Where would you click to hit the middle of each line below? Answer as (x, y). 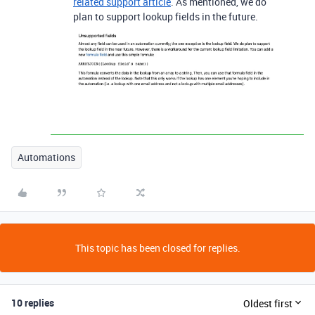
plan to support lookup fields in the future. (166, 17)
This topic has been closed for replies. (157, 248)
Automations (46, 157)
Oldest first (268, 303)
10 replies (33, 303)
